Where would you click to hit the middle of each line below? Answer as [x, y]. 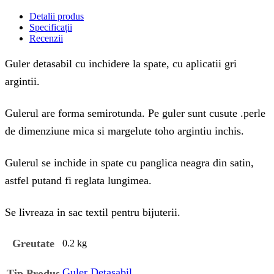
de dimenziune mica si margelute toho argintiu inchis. [124, 131]
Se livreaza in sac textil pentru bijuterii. [93, 213]
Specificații [51, 28]
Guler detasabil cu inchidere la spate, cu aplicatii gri [121, 64]
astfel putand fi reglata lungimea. [78, 181]
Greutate [33, 243]
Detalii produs [57, 17]
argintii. [22, 82]
